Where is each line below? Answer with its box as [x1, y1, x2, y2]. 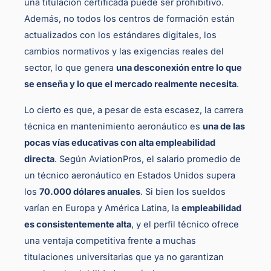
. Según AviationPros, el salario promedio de [54, 154, 241, 165]
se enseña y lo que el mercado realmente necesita [24, 79, 237, 90]
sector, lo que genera [24, 62, 116, 74]
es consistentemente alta [24, 219, 131, 230]
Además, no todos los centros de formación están [24, 13, 235, 25]
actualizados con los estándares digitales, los [24, 30, 217, 41]
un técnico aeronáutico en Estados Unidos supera [24, 170, 235, 181]
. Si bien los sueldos [140, 186, 226, 198]
